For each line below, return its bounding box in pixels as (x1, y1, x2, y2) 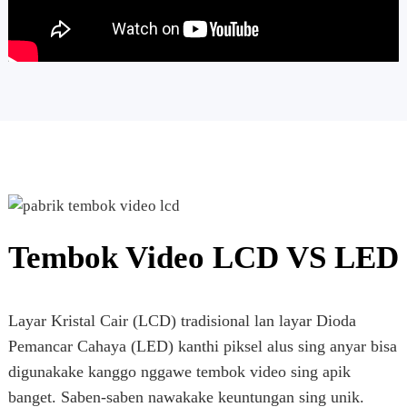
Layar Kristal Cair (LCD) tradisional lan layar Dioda (7, 312, 356, 331)
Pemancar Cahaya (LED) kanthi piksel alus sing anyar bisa (7, 337, 397, 356)
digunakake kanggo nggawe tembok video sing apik (7, 362, 351, 382)
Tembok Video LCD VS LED (7, 240, 399, 276)
